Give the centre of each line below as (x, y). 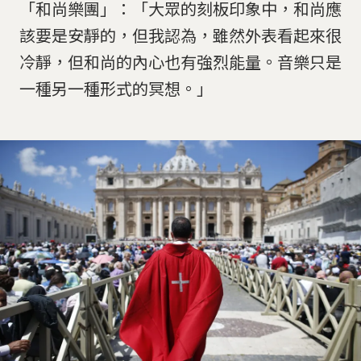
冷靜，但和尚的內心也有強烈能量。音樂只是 (180, 62)
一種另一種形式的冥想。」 (116, 89)
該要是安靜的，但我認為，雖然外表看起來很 (180, 35)
